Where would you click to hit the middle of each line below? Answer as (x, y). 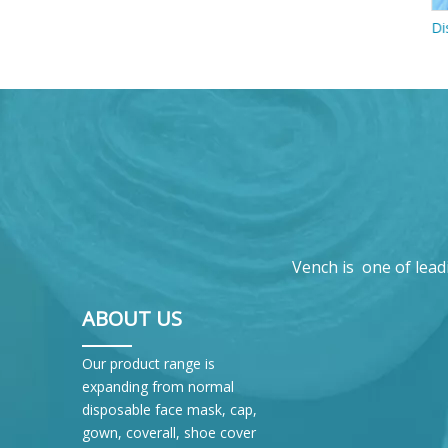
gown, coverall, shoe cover (169, 432)
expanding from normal (158, 386)
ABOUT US (132, 318)
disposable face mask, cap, (169, 409)
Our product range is (148, 363)
